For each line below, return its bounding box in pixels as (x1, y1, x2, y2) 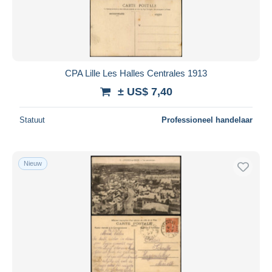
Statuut (19, 115, 45, 124)
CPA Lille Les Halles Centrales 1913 (65, 67, 207, 78)
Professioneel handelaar (161, 115, 253, 124)
